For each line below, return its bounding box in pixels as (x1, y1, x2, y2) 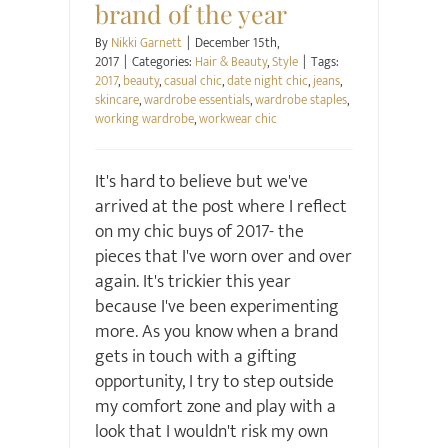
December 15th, (194, 32, 279, 55)
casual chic (163, 70, 222, 93)
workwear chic (198, 108, 277, 131)
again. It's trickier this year (94, 267, 291, 298)
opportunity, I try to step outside (94, 367, 334, 398)
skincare (94, 89, 139, 112)
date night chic (226, 70, 308, 93)
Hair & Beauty (194, 51, 267, 74)
